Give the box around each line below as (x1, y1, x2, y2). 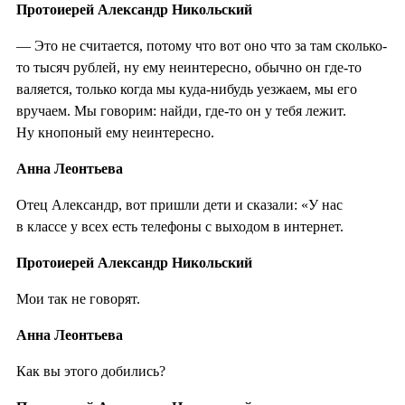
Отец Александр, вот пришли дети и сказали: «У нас (16, 196, 343, 212)
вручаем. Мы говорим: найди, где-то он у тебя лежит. (16, 102, 346, 118)
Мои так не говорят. (16, 290, 140, 306)
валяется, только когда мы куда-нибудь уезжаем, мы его (16, 80, 357, 97)
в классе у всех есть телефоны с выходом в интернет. (16, 218, 344, 234)
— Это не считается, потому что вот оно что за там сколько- (16, 37, 387, 53)
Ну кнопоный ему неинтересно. (16, 124, 214, 140)
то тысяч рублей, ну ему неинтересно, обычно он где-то (16, 59, 362, 75)
